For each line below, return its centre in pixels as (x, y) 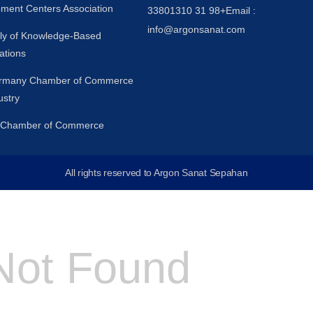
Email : (240, 11)
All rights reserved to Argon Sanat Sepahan (156, 173)
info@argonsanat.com (196, 30)
